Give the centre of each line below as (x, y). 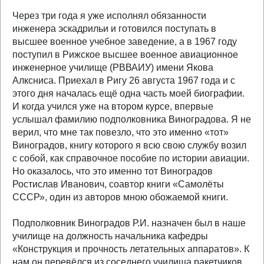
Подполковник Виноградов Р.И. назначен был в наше (129, 223)
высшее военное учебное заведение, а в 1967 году (125, 42)
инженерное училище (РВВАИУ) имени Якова (113, 67)
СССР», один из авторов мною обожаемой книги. (120, 197)
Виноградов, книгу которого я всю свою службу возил (129, 145)
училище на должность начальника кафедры (110, 236)
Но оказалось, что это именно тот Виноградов (113, 171)
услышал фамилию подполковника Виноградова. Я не (132, 119)
